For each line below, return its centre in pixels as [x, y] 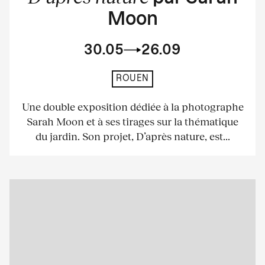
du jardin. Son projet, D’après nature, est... [132, 136]
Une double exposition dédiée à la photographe [132, 106]
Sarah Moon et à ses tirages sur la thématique [132, 121]
